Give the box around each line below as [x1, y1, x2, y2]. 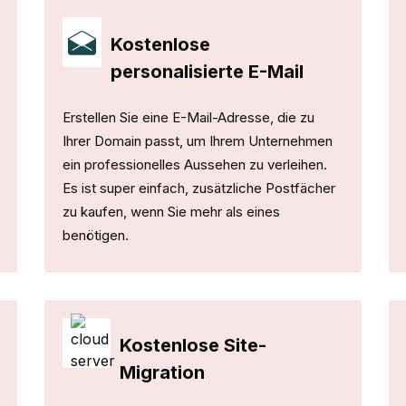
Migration [120, 361, 206, 383]
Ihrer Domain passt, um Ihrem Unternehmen [63, 131, 333, 150]
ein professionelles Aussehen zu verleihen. [63, 155, 327, 173]
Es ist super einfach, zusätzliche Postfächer [63, 179, 335, 197]
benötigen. [63, 226, 129, 244]
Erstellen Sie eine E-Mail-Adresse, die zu [63, 108, 314, 126]
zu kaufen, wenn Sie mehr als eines [63, 202, 280, 220]
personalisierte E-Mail [111, 60, 304, 82]
